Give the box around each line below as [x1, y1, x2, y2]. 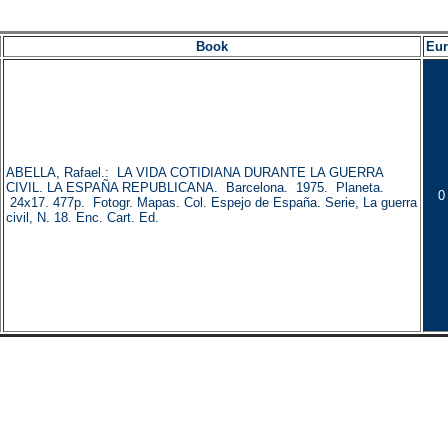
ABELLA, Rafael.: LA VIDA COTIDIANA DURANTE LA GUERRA [6, 165, 383, 180]
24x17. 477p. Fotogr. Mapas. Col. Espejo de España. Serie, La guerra [6, 195, 417, 210]
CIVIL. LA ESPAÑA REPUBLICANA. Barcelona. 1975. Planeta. [6, 180, 384, 195]
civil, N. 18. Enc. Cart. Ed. [6, 210, 159, 225]
